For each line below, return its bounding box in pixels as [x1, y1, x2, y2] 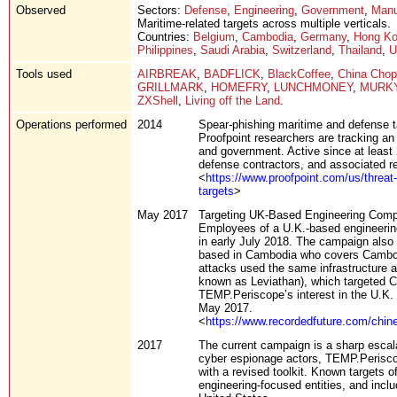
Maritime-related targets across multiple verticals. [137, 16, 391, 30]
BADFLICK [204, 66, 261, 81]
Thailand [339, 43, 382, 57]
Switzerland [272, 43, 331, 57]
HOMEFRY [211, 80, 267, 94]
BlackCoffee [268, 66, 331, 81]
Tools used [16, 66, 72, 81]
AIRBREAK [137, 66, 197, 81]
